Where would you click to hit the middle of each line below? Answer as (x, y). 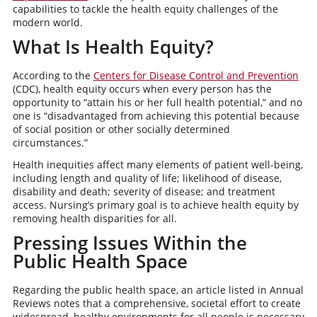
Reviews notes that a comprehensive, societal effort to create (156, 303)
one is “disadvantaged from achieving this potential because (156, 116)
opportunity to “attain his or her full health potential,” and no (157, 102)
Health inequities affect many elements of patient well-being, (157, 165)
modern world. (47, 22)
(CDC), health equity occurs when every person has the (142, 89)
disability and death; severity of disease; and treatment (144, 191)
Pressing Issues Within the (129, 243)
